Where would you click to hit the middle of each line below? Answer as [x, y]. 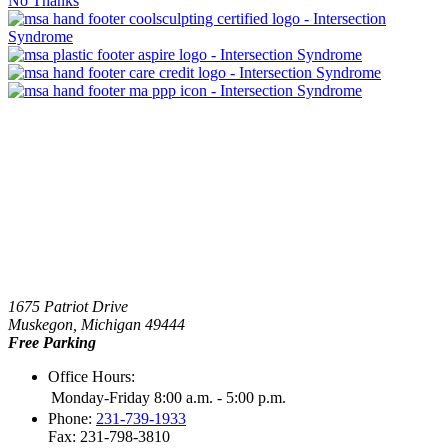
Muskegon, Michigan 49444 [96, 325]
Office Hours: [91, 377]
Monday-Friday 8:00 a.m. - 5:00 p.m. [168, 398]
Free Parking [52, 343]
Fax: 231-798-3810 [109, 437]
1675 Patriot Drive [68, 307]
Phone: [72, 419]
